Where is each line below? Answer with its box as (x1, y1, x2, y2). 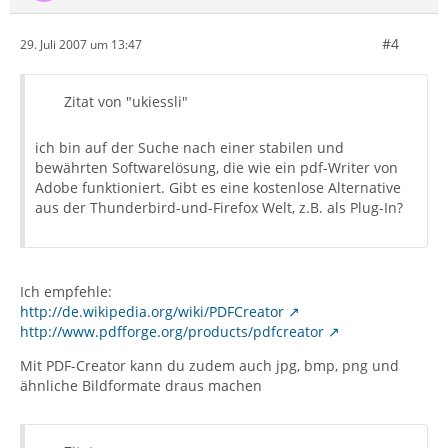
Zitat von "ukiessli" (64, 92, 188, 111)
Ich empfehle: (20, 282, 112, 301)
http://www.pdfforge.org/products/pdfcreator (20, 322, 324, 341)
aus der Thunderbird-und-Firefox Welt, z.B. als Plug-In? (35, 198, 403, 217)
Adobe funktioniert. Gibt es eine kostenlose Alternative (35, 178, 401, 197)
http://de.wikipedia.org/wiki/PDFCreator (20, 302, 284, 321)
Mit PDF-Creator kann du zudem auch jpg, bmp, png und (20, 356, 399, 375)
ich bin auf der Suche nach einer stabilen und (35, 138, 344, 157)
